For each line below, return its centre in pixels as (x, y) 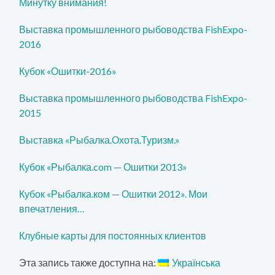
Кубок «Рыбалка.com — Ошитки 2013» (103, 166)
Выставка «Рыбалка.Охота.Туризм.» (100, 139)
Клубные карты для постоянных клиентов (113, 235)
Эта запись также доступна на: (89, 262)
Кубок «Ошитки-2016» (68, 71)
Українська (196, 262)
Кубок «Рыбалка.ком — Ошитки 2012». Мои (114, 193)
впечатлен (43, 208)
